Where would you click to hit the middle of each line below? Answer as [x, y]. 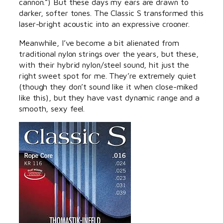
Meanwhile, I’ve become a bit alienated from [99, 43]
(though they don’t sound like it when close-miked [109, 87]
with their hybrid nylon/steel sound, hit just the [104, 65]
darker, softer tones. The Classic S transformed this [111, 12]
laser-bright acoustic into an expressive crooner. [105, 23]
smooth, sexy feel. [52, 109]
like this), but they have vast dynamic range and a [109, 98]
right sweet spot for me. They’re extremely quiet [108, 76]
